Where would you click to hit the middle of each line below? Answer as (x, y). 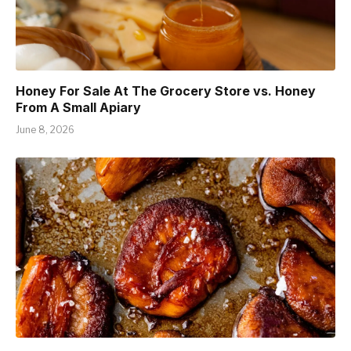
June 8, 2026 (45, 130)
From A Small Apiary (78, 108)
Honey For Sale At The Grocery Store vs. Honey (166, 91)
